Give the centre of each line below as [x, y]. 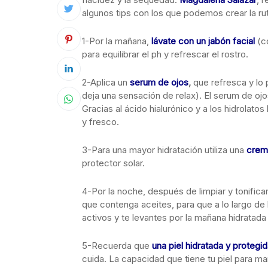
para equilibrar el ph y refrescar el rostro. [165, 54]
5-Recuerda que [117, 246]
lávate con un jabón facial [202, 41]
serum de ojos [159, 82]
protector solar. [113, 163]
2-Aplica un [106, 82]
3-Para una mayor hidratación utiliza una [164, 150]
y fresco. [100, 122]
